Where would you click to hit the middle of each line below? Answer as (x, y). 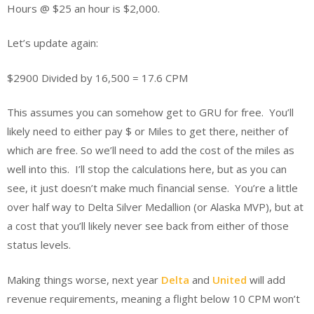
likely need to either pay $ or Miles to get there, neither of (148, 131)
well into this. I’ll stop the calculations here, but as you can (147, 169)
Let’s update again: (53, 43)
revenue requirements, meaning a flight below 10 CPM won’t (153, 298)
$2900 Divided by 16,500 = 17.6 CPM (97, 77)
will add (266, 279)
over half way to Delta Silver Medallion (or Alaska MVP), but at (155, 207)
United (230, 279)
